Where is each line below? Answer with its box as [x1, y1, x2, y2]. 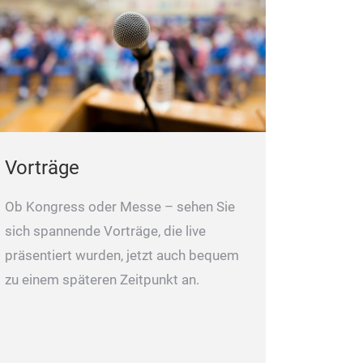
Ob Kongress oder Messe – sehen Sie [5, 199, 235, 215]
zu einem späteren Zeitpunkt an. [5, 271, 199, 288]
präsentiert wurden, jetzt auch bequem [5, 247, 239, 263]
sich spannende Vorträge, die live [5, 223, 206, 239]
